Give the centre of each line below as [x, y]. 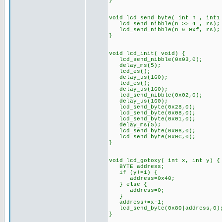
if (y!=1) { [133, 172]
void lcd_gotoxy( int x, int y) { [165, 161]
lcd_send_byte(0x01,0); [152, 119]
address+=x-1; [137, 202]
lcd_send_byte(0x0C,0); [152, 137]
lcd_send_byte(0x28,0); [152, 107]
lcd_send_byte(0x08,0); [152, 113]
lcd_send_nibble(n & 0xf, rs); [165, 30]
